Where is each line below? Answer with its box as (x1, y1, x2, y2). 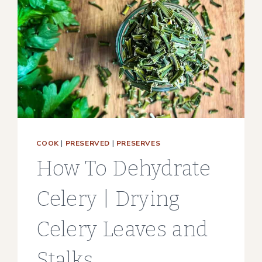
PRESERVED (65, 139, 110, 149)
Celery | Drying (36, 187, 181, 212)
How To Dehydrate (36, 156, 211, 181)
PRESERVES (116, 139, 161, 149)
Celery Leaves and (36, 217, 208, 242)
